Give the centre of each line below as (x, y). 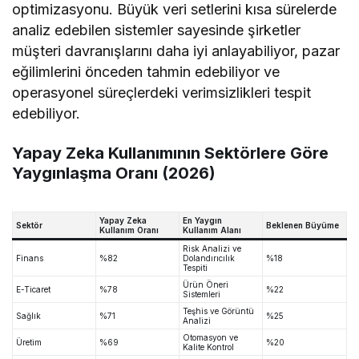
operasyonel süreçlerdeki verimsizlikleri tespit (162, 93)
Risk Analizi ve (212, 248)
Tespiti (195, 268)
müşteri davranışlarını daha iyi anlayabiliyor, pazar (176, 51)
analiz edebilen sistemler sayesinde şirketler (157, 30)
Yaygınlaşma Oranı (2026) (114, 173)
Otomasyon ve (210, 337)
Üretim (29, 342)
